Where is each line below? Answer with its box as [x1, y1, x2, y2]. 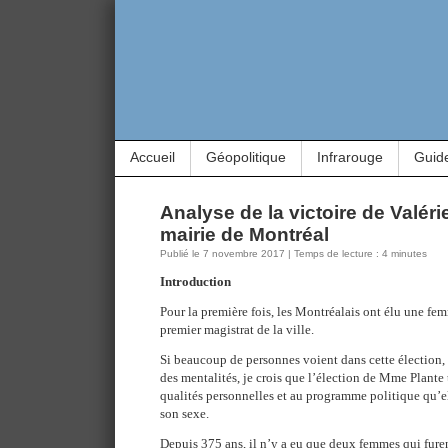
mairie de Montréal [160, 224, 329, 245]
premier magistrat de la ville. [160, 322, 314, 337]
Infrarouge [317, 149, 383, 165]
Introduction [160, 274, 231, 289]
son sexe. [160, 406, 209, 421]
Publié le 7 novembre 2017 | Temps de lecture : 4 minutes [160, 248, 427, 259]
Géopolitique [206, 149, 286, 165]
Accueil [130, 149, 175, 165]
